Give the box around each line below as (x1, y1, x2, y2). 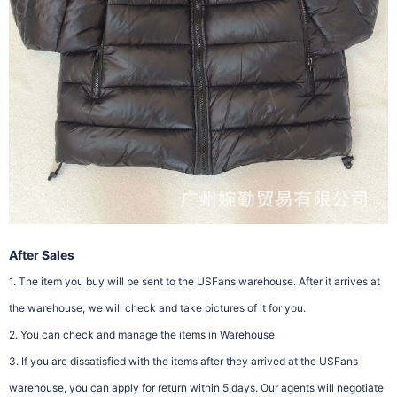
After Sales (9, 246, 74, 262)
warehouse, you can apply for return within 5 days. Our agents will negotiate (9, 380, 384, 394)
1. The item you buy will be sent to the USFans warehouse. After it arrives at (9, 274, 380, 288)
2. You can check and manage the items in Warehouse (9, 327, 275, 341)
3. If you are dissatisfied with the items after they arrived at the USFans (9, 354, 358, 368)
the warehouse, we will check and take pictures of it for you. (9, 300, 306, 315)
